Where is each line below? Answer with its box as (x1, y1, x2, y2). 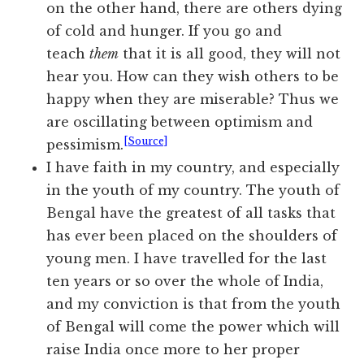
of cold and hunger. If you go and (46, 23, 283, 40)
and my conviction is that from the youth (46, 296, 341, 313)
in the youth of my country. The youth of (46, 182, 340, 199)
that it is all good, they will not (119, 45, 341, 63)
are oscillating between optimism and (46, 114, 314, 131)
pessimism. (46, 136, 124, 154)
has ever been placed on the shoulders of (46, 227, 338, 245)
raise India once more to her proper (46, 341, 301, 358)
